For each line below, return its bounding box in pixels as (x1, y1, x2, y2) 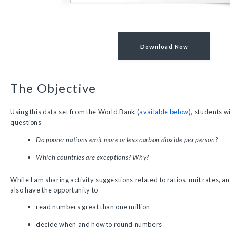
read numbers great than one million (36, 203, 150, 212)
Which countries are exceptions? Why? (36, 152, 150, 161)
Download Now (140, 43, 189, 50)
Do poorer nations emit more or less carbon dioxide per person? (36, 135, 218, 144)
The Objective (10, 80, 97, 95)
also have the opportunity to (10, 185, 98, 194)
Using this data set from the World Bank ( (10, 107, 140, 116)
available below (139, 107, 189, 116)
